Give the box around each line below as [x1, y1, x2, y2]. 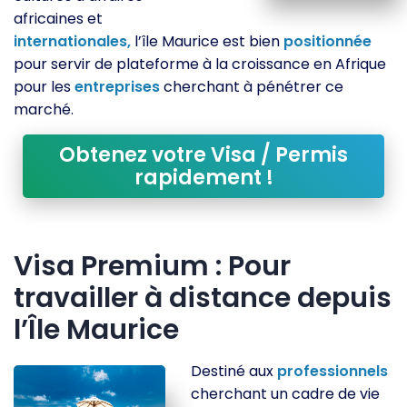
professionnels [277, 361, 389, 382]
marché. [14, 98, 74, 120]
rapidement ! [134, 163, 273, 192]
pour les [14, 75, 74, 97]
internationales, [14, 30, 131, 52]
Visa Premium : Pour [14, 247, 291, 286]
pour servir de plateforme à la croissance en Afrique [14, 53, 386, 74]
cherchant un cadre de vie [191, 383, 381, 405]
